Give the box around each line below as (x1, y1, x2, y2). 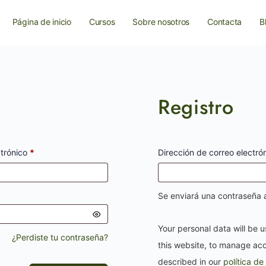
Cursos (88, 17, 115, 27)
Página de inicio (12, 17, 71, 27)
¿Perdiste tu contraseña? (12, 232, 109, 242)
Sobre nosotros (132, 17, 190, 27)
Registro (157, 93, 234, 122)
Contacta (207, 17, 242, 27)
